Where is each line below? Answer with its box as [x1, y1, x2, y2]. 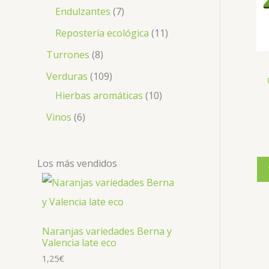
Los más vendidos [37, 156, 117, 170]
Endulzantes [55, 4, 110, 18]
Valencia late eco [42, 236, 116, 250]
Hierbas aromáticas [55, 88, 143, 102]
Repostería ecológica [55, 26, 149, 40]
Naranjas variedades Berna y [42, 225, 172, 238]
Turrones [46, 47, 89, 61]
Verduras [46, 69, 88, 83]
